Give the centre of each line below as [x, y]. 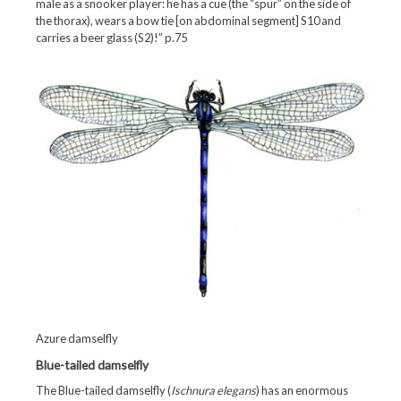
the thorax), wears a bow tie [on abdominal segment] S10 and [188, 21]
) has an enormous [302, 390]
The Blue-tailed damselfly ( [103, 390]
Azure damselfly [77, 339]
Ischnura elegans [213, 390]
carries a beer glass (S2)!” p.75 [111, 38]
